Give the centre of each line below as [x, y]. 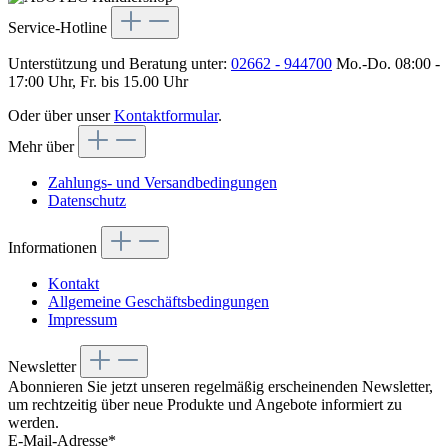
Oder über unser [61, 115]
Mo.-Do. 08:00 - [386, 63]
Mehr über [41, 146]
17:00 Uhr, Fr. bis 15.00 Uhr [98, 81]
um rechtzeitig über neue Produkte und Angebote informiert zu [205, 404]
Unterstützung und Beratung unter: [119, 63]
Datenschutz [87, 200]
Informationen [52, 247]
